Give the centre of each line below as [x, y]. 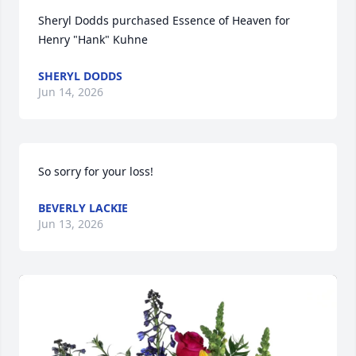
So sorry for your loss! [96, 172]
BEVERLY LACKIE [83, 208]
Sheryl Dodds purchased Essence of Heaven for [164, 21]
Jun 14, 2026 [71, 92]
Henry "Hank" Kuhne [93, 40]
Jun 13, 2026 [71, 224]
